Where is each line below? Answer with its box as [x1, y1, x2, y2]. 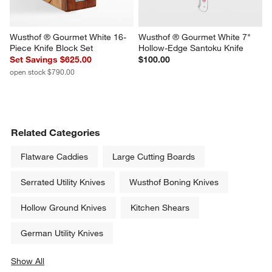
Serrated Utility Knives [21, 177, 106, 188]
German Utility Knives [21, 228, 104, 239]
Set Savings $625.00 [10, 54, 92, 66]
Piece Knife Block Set [10, 42, 93, 54]
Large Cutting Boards [112, 151, 195, 163]
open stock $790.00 [10, 67, 75, 77]
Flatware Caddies [21, 151, 89, 163]
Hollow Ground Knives [21, 202, 107, 214]
